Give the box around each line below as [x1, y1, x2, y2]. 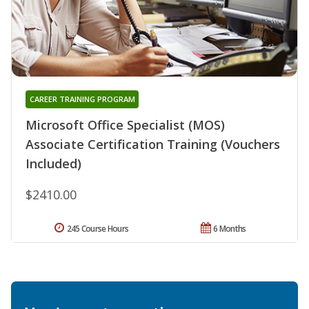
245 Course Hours [66, 223, 129, 235]
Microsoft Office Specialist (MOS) [26, 117, 225, 134]
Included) [26, 155, 81, 172]
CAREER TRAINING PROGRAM [29, 94, 135, 105]
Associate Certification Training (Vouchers [26, 136, 280, 153]
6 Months [213, 223, 246, 235]
